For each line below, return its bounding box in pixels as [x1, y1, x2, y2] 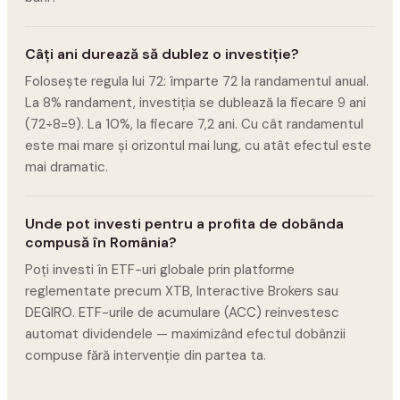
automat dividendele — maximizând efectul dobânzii [25, 325, 346, 343]
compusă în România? [25, 233, 177, 252]
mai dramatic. [25, 158, 108, 176]
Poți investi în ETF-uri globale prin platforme [25, 261, 295, 279]
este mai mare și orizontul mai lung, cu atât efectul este [25, 137, 371, 154]
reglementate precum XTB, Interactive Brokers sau [25, 282, 338, 300]
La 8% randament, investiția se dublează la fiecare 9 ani [25, 94, 366, 112]
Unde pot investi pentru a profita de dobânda [25, 214, 344, 233]
